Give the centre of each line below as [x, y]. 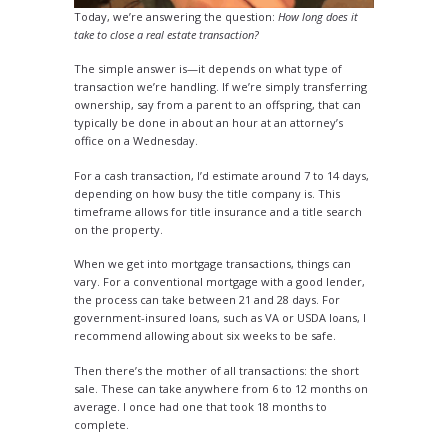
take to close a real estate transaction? [166, 34]
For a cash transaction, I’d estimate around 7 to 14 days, [221, 175]
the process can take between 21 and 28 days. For [207, 299]
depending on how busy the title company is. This [207, 193]
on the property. [118, 229]
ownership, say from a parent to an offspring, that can [217, 104]
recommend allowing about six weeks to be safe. [205, 335]
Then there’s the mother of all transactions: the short [216, 370]
